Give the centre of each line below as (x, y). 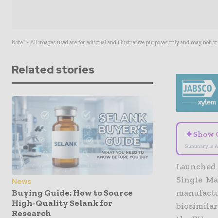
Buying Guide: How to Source (72, 192)
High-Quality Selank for (62, 203)
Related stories (53, 70)
